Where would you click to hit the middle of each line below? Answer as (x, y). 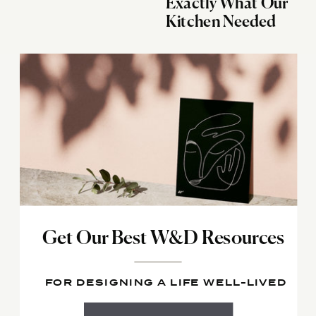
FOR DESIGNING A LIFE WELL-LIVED (166, 282)
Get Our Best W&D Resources (164, 238)
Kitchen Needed (221, 23)
